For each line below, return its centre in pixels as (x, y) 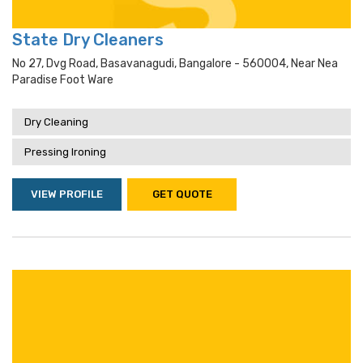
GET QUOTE (182, 194)
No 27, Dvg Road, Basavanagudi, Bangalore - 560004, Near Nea (175, 64)
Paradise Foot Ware (63, 80)
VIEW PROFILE (67, 194)
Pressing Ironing (65, 152)
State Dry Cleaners (88, 40)
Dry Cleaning (56, 122)
